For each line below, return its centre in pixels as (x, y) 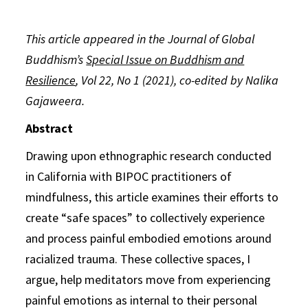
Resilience (51, 80)
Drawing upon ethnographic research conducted (149, 155)
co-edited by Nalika (229, 80)
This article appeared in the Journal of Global (140, 38)
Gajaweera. (57, 100)
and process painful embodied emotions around (149, 238)
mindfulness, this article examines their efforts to (152, 197)
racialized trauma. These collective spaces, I (138, 258)
